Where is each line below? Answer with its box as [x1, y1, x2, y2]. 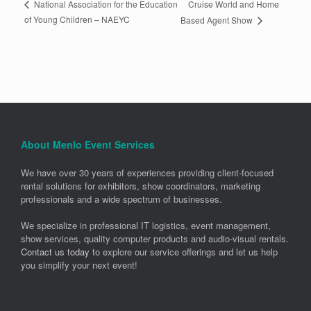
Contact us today [21, 245, 90, 259]
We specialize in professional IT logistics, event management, [21, 219, 271, 233]
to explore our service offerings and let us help [90, 245, 278, 259]
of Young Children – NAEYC [24, 12, 130, 25]
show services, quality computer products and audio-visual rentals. [21, 232, 289, 246]
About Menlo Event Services [21, 137, 155, 151]
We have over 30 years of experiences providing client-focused [21, 165, 274, 179]
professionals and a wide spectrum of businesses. [21, 192, 222, 205]
